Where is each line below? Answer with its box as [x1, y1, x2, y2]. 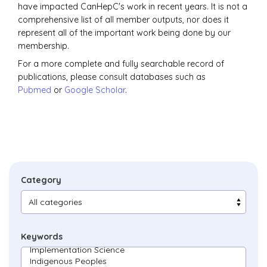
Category [21, 175, 61, 186]
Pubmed [18, 85, 51, 96]
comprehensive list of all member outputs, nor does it [18, 14, 229, 25]
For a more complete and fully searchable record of [18, 58, 224, 70]
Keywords [21, 231, 63, 242]
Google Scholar [64, 85, 125, 96]
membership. [18, 40, 72, 51]
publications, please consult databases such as [18, 72, 206, 83]
